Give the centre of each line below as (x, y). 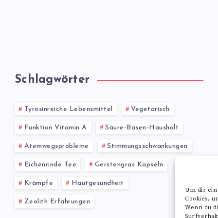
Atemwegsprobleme (56, 146)
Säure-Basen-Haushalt (142, 128)
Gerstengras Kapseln (129, 165)
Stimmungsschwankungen (147, 146)
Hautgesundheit (98, 183)
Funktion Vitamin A (55, 128)
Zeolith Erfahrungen (57, 202)
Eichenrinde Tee (50, 165)
